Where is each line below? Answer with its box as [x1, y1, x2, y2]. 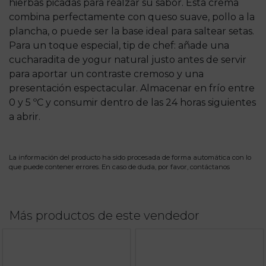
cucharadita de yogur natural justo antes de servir [9, 53, 246, 65]
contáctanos [190, 162, 230, 171]
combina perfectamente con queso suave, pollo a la [9, 11, 255, 23]
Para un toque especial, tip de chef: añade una [9, 39, 229, 51]
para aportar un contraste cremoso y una [9, 68, 204, 80]
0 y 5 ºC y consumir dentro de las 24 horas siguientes [9, 96, 256, 108]
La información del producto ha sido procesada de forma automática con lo [9, 153, 251, 161]
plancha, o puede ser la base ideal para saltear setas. [9, 25, 254, 37]
